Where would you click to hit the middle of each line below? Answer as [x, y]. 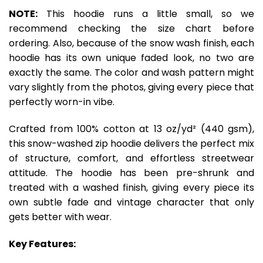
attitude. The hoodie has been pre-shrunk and [131, 173]
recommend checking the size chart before [131, 28]
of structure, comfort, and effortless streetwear [131, 158]
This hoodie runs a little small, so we [146, 14]
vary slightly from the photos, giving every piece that [131, 87]
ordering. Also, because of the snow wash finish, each [131, 43]
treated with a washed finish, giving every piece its [131, 187]
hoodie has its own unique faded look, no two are [131, 58]
